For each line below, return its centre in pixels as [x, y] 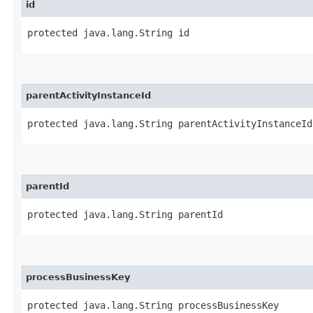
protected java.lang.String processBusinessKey [153, 305]
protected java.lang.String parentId [125, 214]
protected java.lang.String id [108, 32]
